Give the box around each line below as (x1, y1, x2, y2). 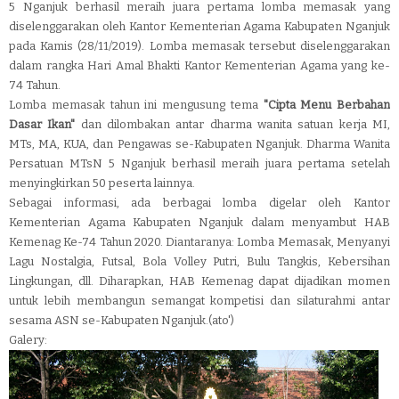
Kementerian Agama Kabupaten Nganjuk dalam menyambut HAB (9, 216, 390, 229)
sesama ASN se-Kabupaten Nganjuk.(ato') (9, 313, 234, 327)
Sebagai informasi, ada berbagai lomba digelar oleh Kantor (9, 196, 390, 209)
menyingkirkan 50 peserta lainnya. (9, 176, 195, 190)
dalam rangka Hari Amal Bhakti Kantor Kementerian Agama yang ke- (9, 59, 390, 72)
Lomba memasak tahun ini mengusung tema (9, 98, 258, 111)
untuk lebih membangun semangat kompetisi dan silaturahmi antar (9, 294, 390, 307)
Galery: (9, 333, 47, 346)
